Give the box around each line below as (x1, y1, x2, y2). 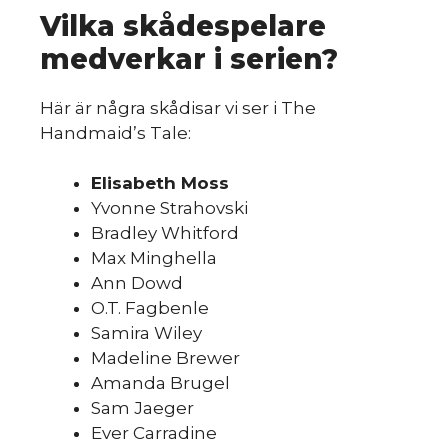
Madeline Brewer (91, 348, 240, 368)
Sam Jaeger (91, 398, 194, 418)
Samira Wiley (91, 323, 202, 343)
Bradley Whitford (91, 223, 239, 243)
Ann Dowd (91, 273, 183, 293)
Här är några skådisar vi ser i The (40, 97, 316, 118)
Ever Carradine (91, 423, 217, 443)
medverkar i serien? (40, 41, 338, 76)
